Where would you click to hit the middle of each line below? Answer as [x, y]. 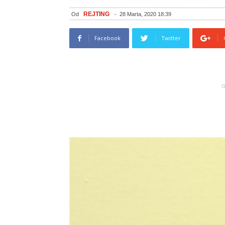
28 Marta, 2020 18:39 [145, 14]
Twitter [171, 38]
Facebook [107, 38]
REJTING [96, 14]
